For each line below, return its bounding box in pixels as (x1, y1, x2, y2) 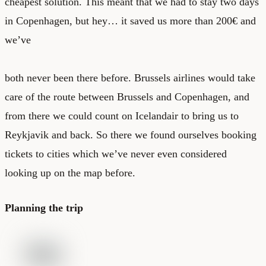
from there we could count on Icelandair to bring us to (5, 109, 239, 122)
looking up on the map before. (5, 166, 135, 179)
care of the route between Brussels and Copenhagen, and (5, 90, 249, 103)
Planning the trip (5, 201, 83, 214)
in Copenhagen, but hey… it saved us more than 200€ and (5, 14, 256, 27)
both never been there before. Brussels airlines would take (5, 71, 255, 84)
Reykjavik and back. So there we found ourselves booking (5, 128, 256, 141)
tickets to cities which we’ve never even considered (5, 147, 227, 160)
